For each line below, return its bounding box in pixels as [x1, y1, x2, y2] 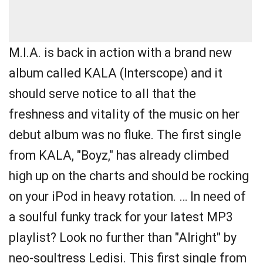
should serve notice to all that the [9, 86, 196, 101]
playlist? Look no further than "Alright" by [9, 230, 237, 245]
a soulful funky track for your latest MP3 [9, 210, 233, 224]
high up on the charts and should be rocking [9, 168, 249, 183]
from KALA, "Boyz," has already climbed [9, 148, 229, 163]
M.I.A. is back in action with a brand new [9, 45, 232, 60]
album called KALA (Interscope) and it [9, 66, 222, 80]
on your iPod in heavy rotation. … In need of [9, 189, 246, 204]
